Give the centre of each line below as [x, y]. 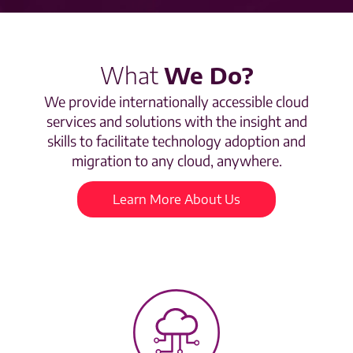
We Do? [208, 75]
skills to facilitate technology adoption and [176, 140]
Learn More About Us [176, 199]
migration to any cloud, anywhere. [176, 160]
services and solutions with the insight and [176, 121]
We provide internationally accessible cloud [176, 101]
